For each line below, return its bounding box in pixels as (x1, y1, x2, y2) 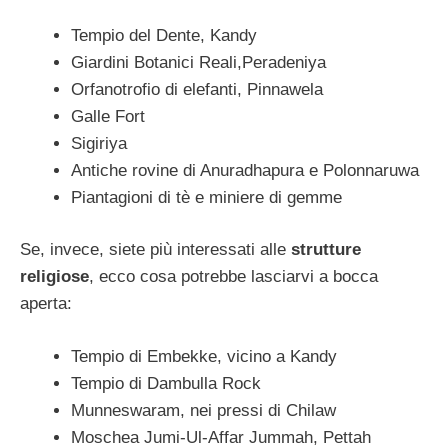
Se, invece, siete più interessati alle (20, 240, 291, 260)
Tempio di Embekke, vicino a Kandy (71, 346, 337, 366)
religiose (20, 267, 89, 287)
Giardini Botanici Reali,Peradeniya (71, 52, 326, 72)
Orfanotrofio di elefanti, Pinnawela (71, 79, 323, 99)
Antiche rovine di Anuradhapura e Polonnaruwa (71, 160, 419, 180)
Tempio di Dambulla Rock (71, 373, 261, 393)
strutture (291, 240, 361, 260)
